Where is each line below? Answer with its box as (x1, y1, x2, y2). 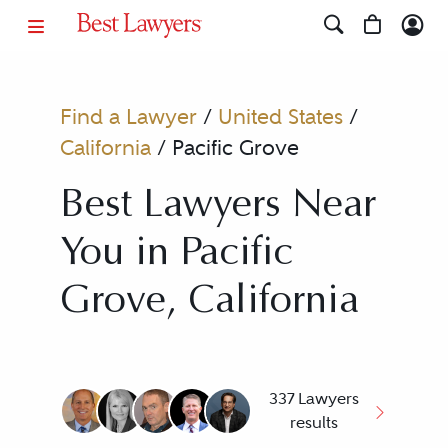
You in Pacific (59, 235, 293, 275)
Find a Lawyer (59, 104, 197, 129)
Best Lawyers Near (59, 187, 376, 227)
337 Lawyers (269, 389, 360, 408)
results (290, 413, 339, 432)
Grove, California (59, 283, 359, 323)
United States (217, 104, 343, 129)
